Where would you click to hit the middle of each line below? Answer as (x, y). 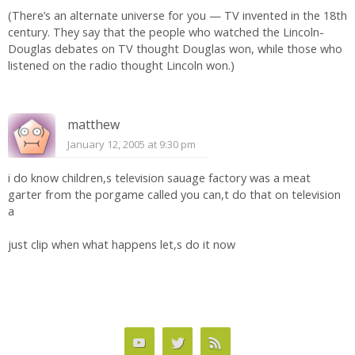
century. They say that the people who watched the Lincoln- (166, 32)
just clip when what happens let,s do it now (122, 244)
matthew (94, 124)
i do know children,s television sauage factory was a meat (159, 177)
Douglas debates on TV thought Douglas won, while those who (175, 49)
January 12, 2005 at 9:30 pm (132, 144)
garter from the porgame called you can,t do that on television (174, 194)
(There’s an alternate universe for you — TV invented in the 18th (177, 16)
